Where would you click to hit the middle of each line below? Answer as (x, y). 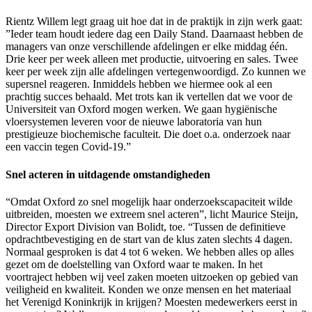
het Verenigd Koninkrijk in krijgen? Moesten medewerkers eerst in (151, 302)
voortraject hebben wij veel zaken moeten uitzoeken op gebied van (152, 276)
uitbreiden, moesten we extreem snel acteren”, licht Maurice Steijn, (152, 214)
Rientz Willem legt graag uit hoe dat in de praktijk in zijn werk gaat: (154, 22)
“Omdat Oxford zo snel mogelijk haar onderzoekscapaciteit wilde (149, 201)
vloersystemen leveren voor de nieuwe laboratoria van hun (134, 122)
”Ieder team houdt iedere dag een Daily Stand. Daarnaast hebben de (154, 34)
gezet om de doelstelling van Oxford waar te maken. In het (134, 264)
